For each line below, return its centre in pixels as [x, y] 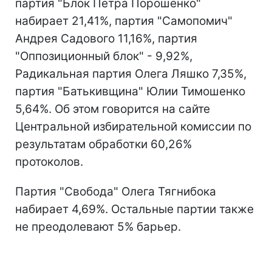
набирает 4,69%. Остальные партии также [134, 209]
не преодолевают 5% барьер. [98, 227]
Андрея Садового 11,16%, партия [106, 39]
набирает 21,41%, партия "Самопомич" [124, 21]
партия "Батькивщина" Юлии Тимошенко [130, 91]
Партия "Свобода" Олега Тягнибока [116, 192]
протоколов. [49, 162]
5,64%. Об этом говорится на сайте [113, 109]
